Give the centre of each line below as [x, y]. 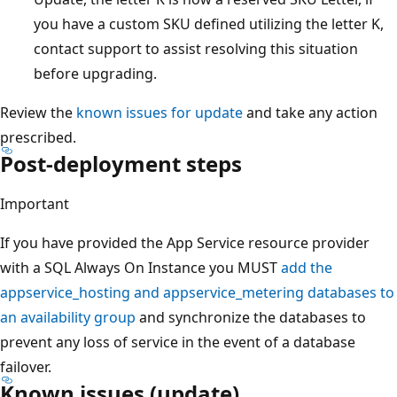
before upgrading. [95, 73]
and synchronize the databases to [251, 317]
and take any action [310, 112]
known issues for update [160, 112]
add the [307, 267]
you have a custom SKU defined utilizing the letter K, [209, 23]
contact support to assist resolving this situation [196, 48]
